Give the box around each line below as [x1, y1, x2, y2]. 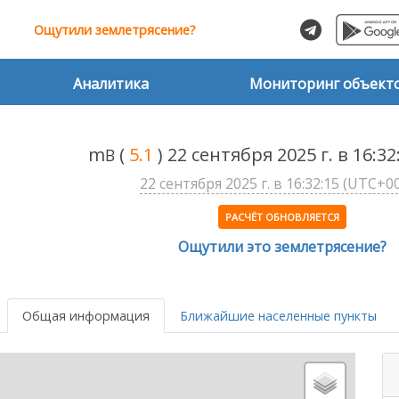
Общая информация [22, 306, 150, 324]
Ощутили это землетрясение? [177, 237, 387, 257]
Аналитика [73, 74, 150, 94]
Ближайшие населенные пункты [180, 306, 377, 324]
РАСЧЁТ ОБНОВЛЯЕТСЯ [224, 210, 339, 224]
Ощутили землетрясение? [34, 21, 196, 38]
